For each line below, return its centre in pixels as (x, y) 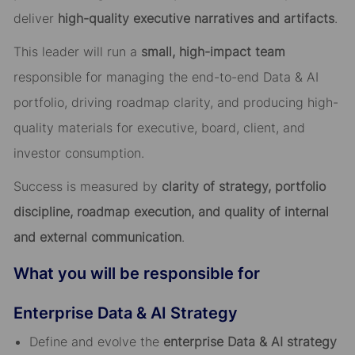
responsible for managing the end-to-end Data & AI (166, 77)
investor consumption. (78, 153)
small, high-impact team (213, 52)
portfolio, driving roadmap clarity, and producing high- (176, 103)
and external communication (97, 237)
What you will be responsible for (136, 274)
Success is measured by (87, 187)
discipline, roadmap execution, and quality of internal (171, 212)
